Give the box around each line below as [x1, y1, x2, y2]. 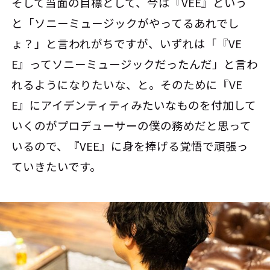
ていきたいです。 [11, 158, 102, 174]
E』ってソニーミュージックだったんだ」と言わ [11, 55, 259, 72]
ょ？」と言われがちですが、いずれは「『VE [11, 35, 242, 51]
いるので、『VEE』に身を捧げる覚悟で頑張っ [11, 137, 249, 154]
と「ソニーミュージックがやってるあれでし [11, 14, 240, 31]
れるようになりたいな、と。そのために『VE [11, 76, 243, 92]
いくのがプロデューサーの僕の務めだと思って [11, 117, 252, 133]
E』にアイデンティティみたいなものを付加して [11, 96, 257, 113]
